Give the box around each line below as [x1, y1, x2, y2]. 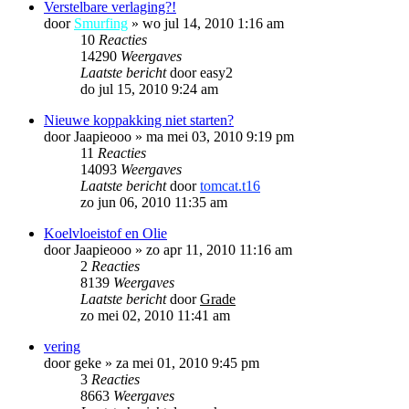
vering [44, 338, 80, 354]
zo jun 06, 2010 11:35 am [80, 194, 227, 210]
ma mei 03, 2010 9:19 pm [146, 128, 294, 144]
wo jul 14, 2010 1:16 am [142, 15, 284, 31]
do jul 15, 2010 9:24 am [80, 80, 218, 97]
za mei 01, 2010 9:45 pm [116, 354, 259, 371]
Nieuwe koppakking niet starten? [44, 111, 234, 128]
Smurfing [74, 15, 128, 31]
